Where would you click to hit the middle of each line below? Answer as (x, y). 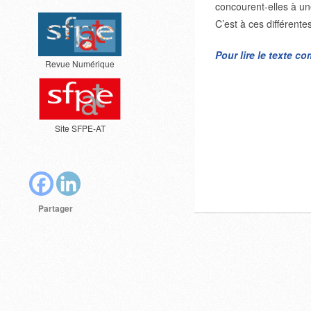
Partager (56, 209)
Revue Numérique (80, 64)
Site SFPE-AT (80, 128)
